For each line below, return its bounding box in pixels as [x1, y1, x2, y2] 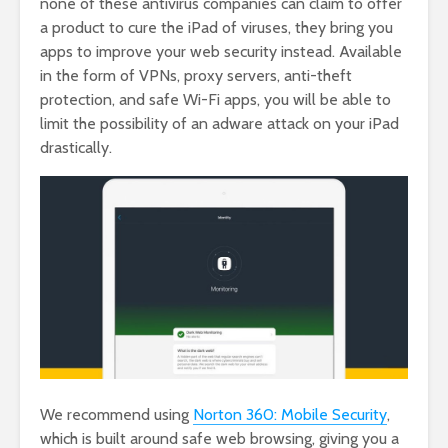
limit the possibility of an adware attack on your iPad [40, 114, 399, 134]
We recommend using [40, 404, 193, 424]
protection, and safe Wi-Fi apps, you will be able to [40, 90, 391, 110]
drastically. [40, 138, 112, 158]
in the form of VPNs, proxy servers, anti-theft [40, 66, 352, 86]
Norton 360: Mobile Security [193, 404, 387, 424]
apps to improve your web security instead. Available [40, 42, 402, 62]
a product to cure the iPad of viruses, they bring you [40, 18, 393, 38]
